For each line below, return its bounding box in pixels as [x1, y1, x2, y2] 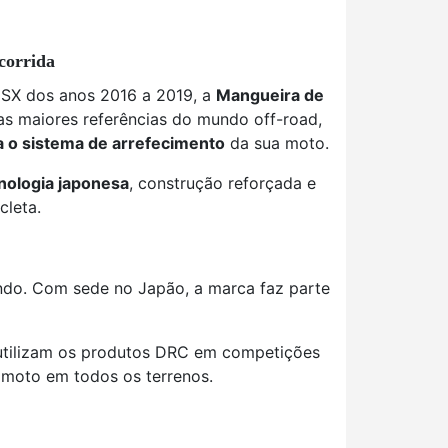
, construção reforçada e [129, 173, 316, 193]
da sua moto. [225, 133, 329, 153]
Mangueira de [216, 85, 324, 105]
